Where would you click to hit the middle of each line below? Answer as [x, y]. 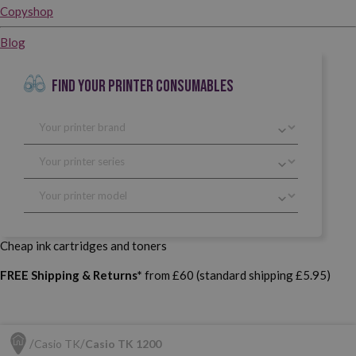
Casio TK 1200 [123, 343]
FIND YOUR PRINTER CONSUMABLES [142, 86]
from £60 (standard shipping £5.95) [236, 275]
